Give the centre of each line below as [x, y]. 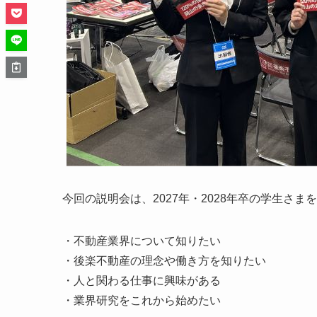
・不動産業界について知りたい [142, 241]
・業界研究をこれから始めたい [142, 301]
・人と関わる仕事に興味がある [142, 281]
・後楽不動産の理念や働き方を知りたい [164, 261]
